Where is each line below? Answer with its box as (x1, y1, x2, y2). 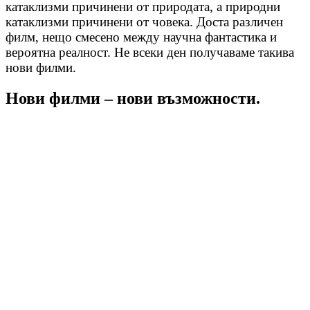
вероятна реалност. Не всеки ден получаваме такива (6, 44, 294, 60)
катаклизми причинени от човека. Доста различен (6, 14, 283, 29)
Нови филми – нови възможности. (6, 89, 260, 107)
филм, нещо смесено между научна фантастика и (6, 29, 277, 44)
